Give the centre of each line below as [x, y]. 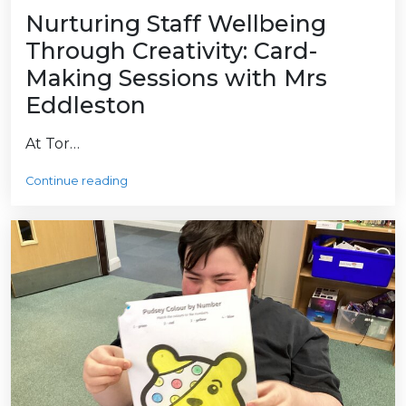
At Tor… [53, 144]
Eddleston [86, 106]
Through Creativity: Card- [171, 51]
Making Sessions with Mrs [176, 78]
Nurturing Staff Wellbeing [176, 24]
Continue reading [77, 181]
